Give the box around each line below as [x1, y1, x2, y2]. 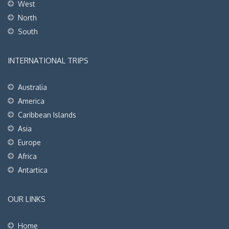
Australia [18, 83, 47, 92]
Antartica [18, 166, 48, 175]
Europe [18, 138, 41, 147]
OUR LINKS [8, 194, 45, 204]
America [18, 97, 44, 106]
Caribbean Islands [18, 110, 76, 120]
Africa [18, 152, 37, 161]
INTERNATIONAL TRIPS [8, 56, 88, 66]
